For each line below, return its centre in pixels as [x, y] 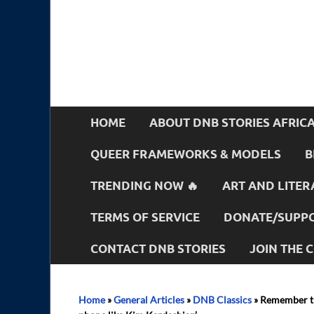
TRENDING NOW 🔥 [144, 185]
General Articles [149, 300]
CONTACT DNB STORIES [158, 248]
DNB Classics [222, 300]
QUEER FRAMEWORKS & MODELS [186, 153]
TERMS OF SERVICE [145, 217]
